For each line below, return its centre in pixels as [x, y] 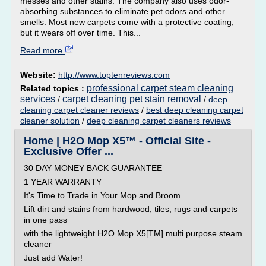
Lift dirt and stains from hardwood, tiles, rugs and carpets [131, 209]
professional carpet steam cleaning [160, 88]
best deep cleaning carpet [195, 110]
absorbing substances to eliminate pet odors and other [123, 11]
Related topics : [53, 88]
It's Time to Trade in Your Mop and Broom [102, 195]
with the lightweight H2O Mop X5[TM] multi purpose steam [133, 233]
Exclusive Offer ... [69, 151]
